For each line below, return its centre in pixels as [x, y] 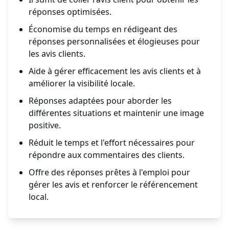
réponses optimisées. [70, 12]
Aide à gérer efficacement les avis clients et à [115, 71]
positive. [45, 125]
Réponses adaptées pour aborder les [100, 101]
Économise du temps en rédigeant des [103, 29]
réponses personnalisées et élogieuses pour [114, 42]
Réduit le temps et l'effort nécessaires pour [112, 143]
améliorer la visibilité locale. [82, 84]
